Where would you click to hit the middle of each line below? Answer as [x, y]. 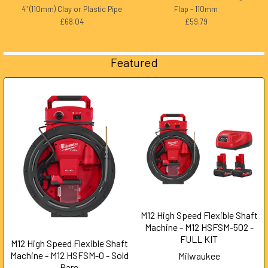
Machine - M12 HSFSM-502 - [199, 227]
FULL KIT [199, 239]
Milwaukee [199, 255]
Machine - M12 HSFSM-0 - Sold [69, 255]
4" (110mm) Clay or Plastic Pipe [72, 9]
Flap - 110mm [196, 9]
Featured [134, 62]
